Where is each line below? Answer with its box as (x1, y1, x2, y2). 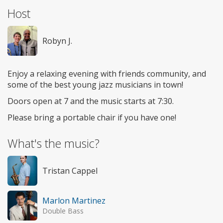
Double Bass (42, 206, 84, 216)
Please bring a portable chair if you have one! (7, 111, 176, 123)
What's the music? (7, 135, 100, 151)
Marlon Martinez (42, 195, 106, 206)
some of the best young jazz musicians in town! (7, 79, 183, 90)
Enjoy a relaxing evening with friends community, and (7, 68, 206, 79)
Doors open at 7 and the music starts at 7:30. (7, 95, 174, 107)
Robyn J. (42, 35, 72, 46)
